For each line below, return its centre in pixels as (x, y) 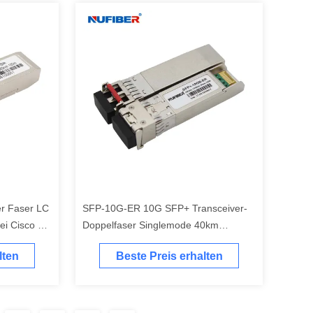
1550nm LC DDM (121, 242)
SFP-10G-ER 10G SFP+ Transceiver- (165, 208)
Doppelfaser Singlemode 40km (151, 225)
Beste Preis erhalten (169, 256)
